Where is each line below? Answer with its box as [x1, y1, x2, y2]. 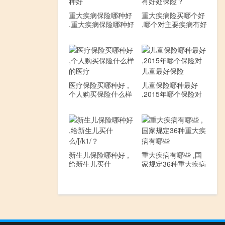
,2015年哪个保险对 [141, 88, 202, 99]
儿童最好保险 [141, 97, 184, 108]
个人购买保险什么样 [68, 88, 132, 99]
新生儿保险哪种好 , [68, 149, 129, 160]
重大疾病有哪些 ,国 [141, 149, 202, 160]
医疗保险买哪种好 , [68, 79, 129, 90]
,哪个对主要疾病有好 [141, 19, 207, 29]
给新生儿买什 [68, 158, 111, 169]
